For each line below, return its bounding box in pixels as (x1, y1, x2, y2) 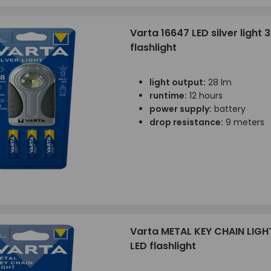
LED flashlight (129, 239, 196, 253)
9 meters (223, 116, 264, 128)
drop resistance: (149, 116, 223, 128)
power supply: (149, 103, 212, 115)
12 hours (186, 90, 223, 102)
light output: (149, 76, 206, 88)
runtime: (149, 90, 187, 102)
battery (211, 103, 246, 115)
